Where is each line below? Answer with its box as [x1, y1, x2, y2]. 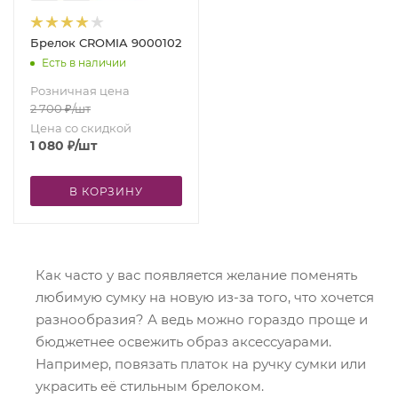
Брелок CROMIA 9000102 [30, 36, 181, 50]
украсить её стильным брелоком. [36, 378, 264, 394]
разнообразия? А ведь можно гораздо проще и [36, 311, 368, 328]
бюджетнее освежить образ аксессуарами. [36, 333, 331, 350]
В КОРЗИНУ [69, 185, 143, 198]
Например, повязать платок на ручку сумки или [36, 355, 366, 372]
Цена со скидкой [30, 121, 131, 135]
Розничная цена [30, 84, 130, 98]
